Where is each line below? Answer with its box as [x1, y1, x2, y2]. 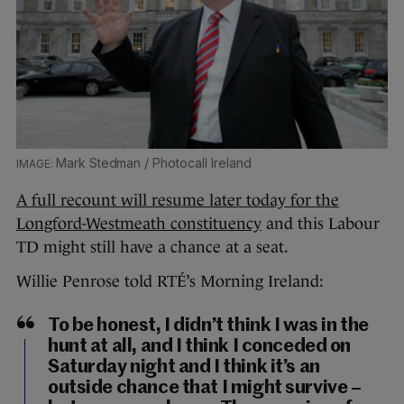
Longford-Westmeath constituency [16, 215, 262, 233]
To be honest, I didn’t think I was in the [48, 317, 369, 335]
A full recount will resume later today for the [16, 191, 339, 209]
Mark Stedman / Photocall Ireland [55, 155, 252, 170]
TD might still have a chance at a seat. [16, 238, 289, 256]
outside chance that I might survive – [48, 379, 362, 398]
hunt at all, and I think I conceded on [48, 337, 352, 356]
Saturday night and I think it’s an [48, 358, 320, 377]
